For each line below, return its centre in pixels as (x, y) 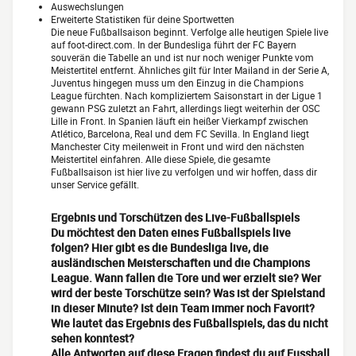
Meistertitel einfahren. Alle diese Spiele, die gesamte (161, 159)
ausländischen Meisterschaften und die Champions (180, 263)
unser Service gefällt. (95, 185)
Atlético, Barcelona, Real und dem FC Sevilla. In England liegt (180, 134)
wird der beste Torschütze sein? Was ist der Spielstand (188, 293)
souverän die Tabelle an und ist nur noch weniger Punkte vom (182, 58)
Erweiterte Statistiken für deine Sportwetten (143, 19)
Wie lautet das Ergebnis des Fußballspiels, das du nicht (190, 323)
